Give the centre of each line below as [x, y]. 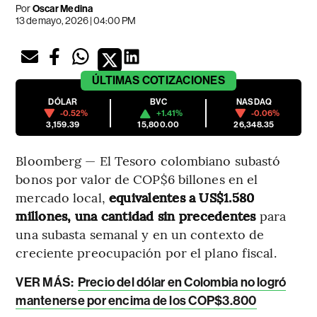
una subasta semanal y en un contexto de [140, 234]
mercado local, [62, 197]
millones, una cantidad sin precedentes [138, 216]
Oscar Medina [62, 9]
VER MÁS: [46, 283]
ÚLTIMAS [116, 81]
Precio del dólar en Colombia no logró [182, 283]
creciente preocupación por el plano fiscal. [146, 253]
